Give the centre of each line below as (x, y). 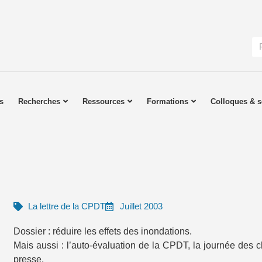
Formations (168, 101)
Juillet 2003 (141, 206)
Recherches (39, 101)
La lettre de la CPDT (67, 206)
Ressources (104, 101)
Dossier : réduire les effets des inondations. (103, 231)
